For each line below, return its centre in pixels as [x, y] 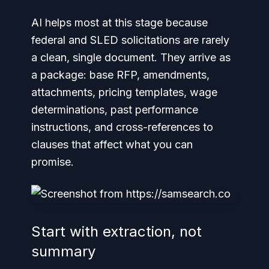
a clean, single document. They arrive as [131, 57]
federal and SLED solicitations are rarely [130, 40]
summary [63, 251]
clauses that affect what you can [112, 144]
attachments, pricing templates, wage [124, 92]
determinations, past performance [115, 110]
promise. [53, 162]
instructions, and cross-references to [122, 127]
